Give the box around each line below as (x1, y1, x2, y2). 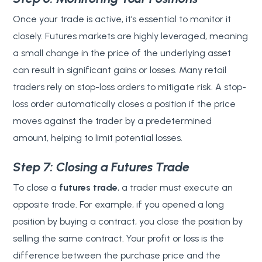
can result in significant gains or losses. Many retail (13, 64, 227, 75)
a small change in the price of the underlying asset (13, 47, 232, 58)
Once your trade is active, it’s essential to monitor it (13, 13, 232, 25)
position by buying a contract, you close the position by (13, 215, 243, 227)
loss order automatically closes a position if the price (13, 98, 236, 109)
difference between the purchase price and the (13, 249, 221, 261)
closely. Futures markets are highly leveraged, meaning (13, 30, 249, 42)
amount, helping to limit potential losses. (13, 132, 183, 143)
